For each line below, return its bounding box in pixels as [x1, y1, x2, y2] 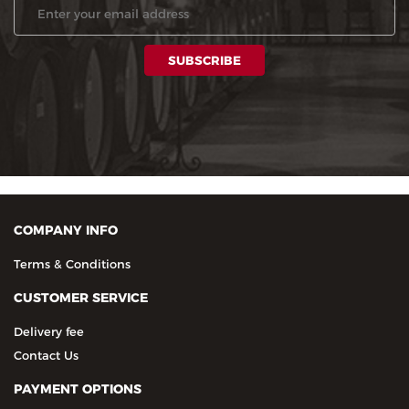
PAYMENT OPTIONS [14, 381, 142, 398]
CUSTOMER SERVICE [14, 289, 148, 307]
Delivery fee [14, 324, 84, 340]
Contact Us [14, 348, 79, 363]
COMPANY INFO [14, 222, 118, 239]
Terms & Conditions [14, 257, 131, 272]
